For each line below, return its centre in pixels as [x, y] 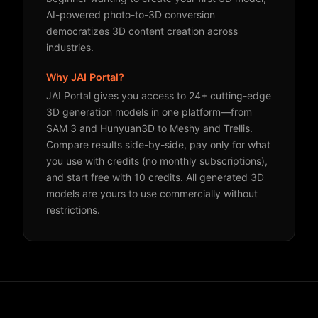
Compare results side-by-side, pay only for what [158, 144]
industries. [70, 47]
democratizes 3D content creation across [142, 31]
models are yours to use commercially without [152, 193]
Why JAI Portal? [85, 77]
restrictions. [73, 210]
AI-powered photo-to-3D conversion [131, 15]
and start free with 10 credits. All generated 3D [155, 177]
